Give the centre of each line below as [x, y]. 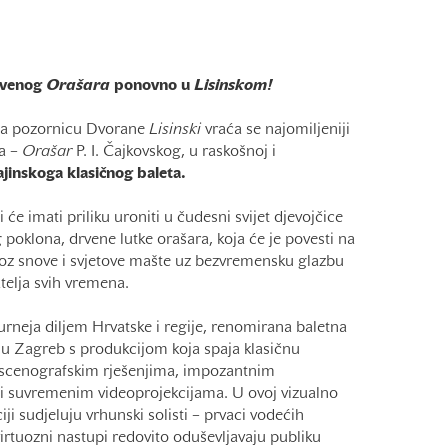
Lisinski [174, 130]
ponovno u [153, 86]
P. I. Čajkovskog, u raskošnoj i [173, 152]
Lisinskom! [232, 86]
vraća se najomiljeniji [275, 130]
